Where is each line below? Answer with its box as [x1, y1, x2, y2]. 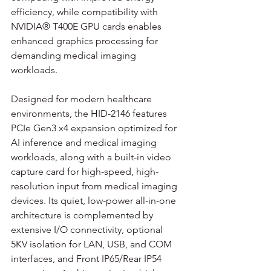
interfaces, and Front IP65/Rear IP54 [11, 252, 164, 264]
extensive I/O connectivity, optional [11, 223, 165, 235]
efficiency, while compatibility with [11, 5, 160, 18]
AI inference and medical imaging [11, 136, 159, 148]
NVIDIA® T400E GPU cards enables [11, 20, 164, 32]
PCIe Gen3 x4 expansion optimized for [11, 122, 179, 134]
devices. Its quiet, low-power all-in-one [11, 194, 178, 206]
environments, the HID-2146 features [11, 107, 169, 119]
